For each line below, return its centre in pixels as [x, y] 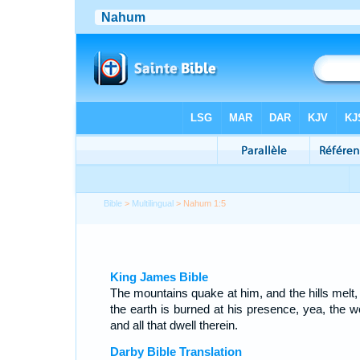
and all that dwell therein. [174, 325]
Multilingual [153, 203]
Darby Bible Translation [176, 352]
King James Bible [159, 277]
